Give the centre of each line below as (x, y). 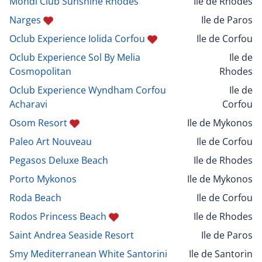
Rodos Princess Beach (58, 216)
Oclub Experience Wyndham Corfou (88, 90)
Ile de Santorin (221, 254)
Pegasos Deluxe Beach (59, 160)
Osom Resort (38, 123)
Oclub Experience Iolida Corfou (77, 38)
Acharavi (28, 104)
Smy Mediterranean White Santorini (88, 254)
